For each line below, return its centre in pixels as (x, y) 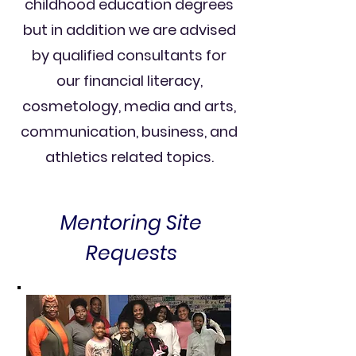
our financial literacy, (129, 81)
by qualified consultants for (129, 55)
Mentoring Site (131, 223)
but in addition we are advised (129, 30)
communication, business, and (129, 132)
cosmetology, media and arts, (129, 106)
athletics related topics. (129, 157)
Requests (131, 253)
